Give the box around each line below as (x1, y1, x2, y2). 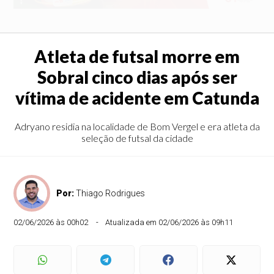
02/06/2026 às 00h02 (13, 218, 89, 227)
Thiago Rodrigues (76, 188, 146, 198)
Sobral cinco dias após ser (37, 67, 237, 87)
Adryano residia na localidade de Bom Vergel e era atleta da (14, 120, 260, 132)
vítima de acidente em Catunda (15, 87, 259, 108)
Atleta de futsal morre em (34, 46, 240, 67)
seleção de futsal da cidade (81, 132, 193, 144)
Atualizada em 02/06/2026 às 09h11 (105, 218, 234, 227)
